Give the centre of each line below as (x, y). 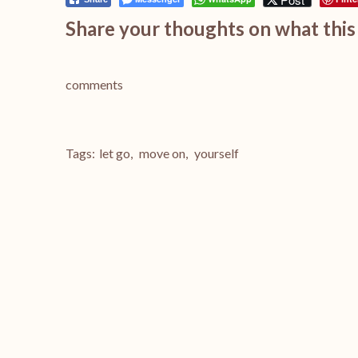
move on (162, 153)
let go (115, 153)
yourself (217, 153)
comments (94, 84)
